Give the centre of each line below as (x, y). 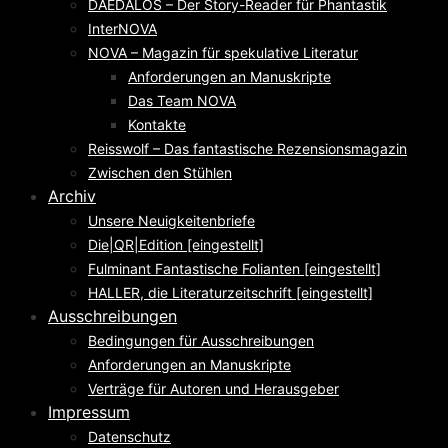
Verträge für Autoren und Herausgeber (213, 388)
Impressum (89, 412)
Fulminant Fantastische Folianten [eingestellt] (234, 268)
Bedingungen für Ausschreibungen (201, 340)
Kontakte (157, 124)
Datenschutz (129, 436)
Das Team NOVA (182, 100)
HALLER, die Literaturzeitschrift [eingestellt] (230, 292)
